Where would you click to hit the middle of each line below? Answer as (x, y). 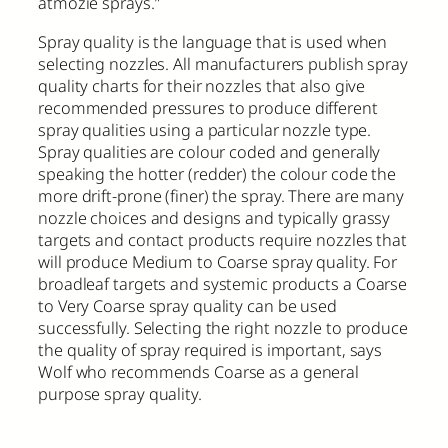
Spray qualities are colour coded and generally (209, 151)
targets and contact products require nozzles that (223, 239)
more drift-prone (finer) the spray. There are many (221, 195)
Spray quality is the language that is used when (213, 41)
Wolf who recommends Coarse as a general (199, 371)
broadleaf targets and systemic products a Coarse (223, 283)
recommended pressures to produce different (208, 107)
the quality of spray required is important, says (210, 349)
